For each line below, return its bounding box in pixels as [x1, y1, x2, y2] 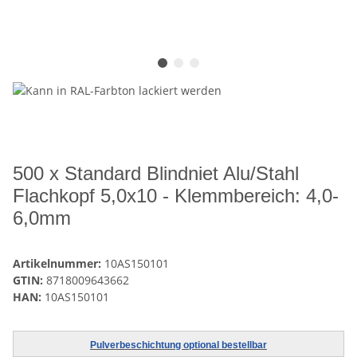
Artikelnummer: [13, 256, 104, 272]
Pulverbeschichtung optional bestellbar [90, 339, 267, 351]
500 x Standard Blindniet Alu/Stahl [13, 163, 299, 185]
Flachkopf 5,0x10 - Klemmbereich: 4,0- [13, 185, 339, 207]
